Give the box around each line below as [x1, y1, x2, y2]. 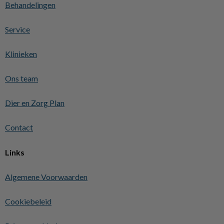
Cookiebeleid [5, 196, 51, 206]
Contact [5, 122, 33, 132]
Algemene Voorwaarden [5, 172, 87, 181]
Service [5, 24, 30, 34]
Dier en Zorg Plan [5, 98, 64, 107]
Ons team [5, 73, 38, 83]
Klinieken [5, 49, 37, 58]
